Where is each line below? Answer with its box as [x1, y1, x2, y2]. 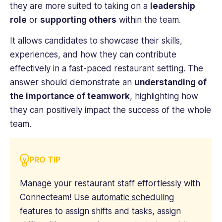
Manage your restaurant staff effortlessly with [20, 178, 200, 189]
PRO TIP [29, 155, 60, 165]
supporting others [40, 15, 116, 25]
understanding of [134, 77, 207, 88]
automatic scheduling [92, 192, 174, 203]
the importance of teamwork [10, 91, 130, 102]
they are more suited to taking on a [10, 1, 150, 11]
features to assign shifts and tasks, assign [20, 206, 181, 217]
